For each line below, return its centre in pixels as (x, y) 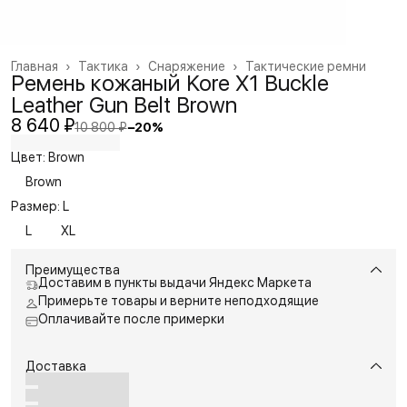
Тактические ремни (306, 66)
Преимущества (73, 269)
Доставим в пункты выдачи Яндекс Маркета (175, 282)
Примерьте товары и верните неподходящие (179, 300)
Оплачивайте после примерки (131, 318)
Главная (35, 66)
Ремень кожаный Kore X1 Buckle (170, 83)
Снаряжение (187, 66)
